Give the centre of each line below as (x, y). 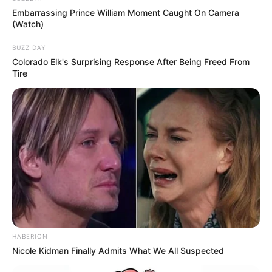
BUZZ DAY (29, 48)
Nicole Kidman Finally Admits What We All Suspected (118, 251)
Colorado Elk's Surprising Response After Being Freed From (131, 62)
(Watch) (28, 24)
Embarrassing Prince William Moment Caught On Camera (126, 13)
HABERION (30, 236)
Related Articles (81, 134)
